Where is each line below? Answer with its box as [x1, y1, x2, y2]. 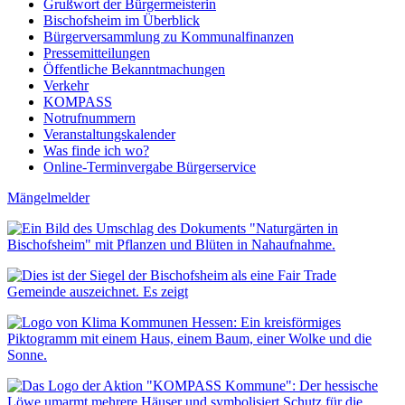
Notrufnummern [43, 110, 136, 127]
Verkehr [43, 78, 89, 94]
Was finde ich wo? [43, 143, 149, 159]
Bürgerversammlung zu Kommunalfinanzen [43, 29, 294, 45]
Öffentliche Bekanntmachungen [43, 61, 225, 78]
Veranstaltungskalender [43, 127, 175, 143]
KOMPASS [43, 94, 112, 110]
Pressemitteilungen [43, 45, 150, 61]
